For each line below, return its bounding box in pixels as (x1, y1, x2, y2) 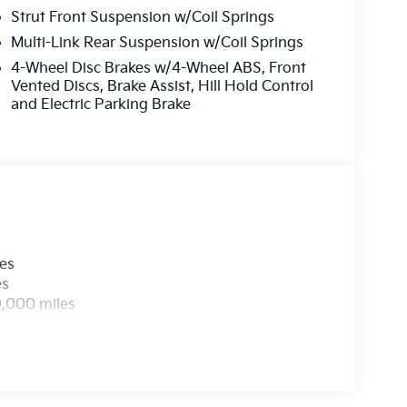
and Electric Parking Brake (10, 95, 191, 114)
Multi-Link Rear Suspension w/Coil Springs (10, 34, 303, 52)
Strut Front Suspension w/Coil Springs (10, 8, 274, 26)
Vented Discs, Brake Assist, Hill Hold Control (10, 77, 313, 95)
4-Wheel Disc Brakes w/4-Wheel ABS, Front (10, 59, 306, 77)
